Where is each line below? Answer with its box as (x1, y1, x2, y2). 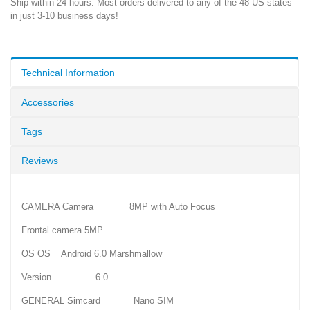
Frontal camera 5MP (21, 225, 103, 236)
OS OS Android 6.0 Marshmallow (21, 248, 162, 259)
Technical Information (21, 67, 115, 79)
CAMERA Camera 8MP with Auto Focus (21, 201, 215, 212)
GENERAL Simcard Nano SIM (21, 295, 174, 307)
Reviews (21, 155, 58, 167)
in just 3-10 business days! (10, 10, 118, 21)
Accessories (21, 97, 74, 109)
